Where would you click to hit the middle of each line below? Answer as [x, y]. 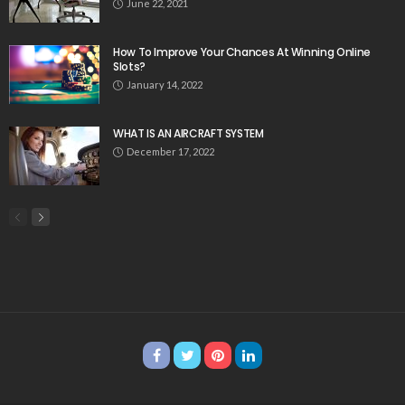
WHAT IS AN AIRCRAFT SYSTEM [188, 134]
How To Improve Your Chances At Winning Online [242, 52]
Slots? [129, 67]
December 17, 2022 [170, 152]
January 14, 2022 [165, 85]
